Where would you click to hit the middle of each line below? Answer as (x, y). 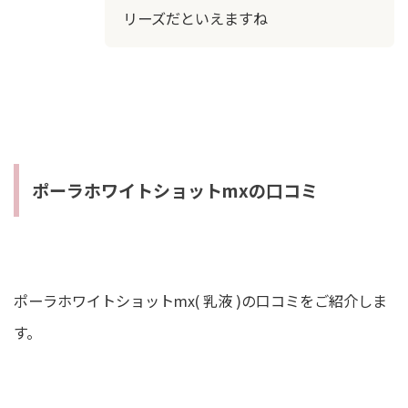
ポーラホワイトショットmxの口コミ (175, 190)
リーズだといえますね (195, 19)
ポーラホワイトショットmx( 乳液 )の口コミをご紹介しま (200, 301)
